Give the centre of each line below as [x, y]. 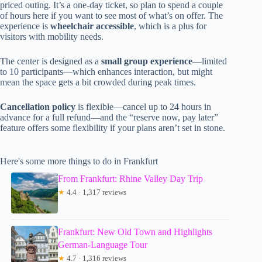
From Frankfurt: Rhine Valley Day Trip [131, 179]
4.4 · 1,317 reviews [96, 192]
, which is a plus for [170, 26]
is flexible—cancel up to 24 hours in [143, 107]
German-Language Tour [103, 245]
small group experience [147, 61]
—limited [210, 61]
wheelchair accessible [92, 26]
